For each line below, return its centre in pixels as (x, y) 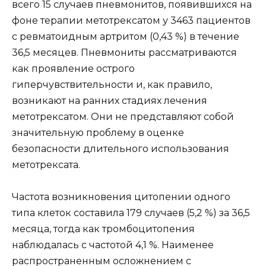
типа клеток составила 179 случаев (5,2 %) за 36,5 (131, 213)
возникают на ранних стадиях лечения (110, 100)
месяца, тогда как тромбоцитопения (103, 229)
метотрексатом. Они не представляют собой (123, 116)
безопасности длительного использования (121, 148)
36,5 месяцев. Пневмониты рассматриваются (124, 52)
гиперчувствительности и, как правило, (112, 84)
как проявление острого (73, 68)
